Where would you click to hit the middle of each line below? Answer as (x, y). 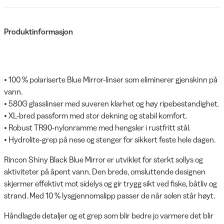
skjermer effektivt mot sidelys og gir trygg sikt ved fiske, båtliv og (110, 183)
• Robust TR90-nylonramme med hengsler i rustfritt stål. (97, 127)
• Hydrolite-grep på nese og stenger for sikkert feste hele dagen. (110, 139)
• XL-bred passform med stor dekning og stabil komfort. (95, 115)
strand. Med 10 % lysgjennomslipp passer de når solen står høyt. (109, 195)
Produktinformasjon (38, 31)
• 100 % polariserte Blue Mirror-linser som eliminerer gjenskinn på (111, 79)
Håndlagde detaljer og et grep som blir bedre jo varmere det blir (109, 215)
